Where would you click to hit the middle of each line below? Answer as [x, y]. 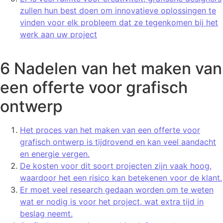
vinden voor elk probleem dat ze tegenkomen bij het [119, 22]
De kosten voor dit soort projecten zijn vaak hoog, [116, 166]
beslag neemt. [46, 214]
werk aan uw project [58, 34]
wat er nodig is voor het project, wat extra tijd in [112, 202]
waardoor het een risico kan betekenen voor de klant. [121, 178]
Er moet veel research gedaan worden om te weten [117, 190]
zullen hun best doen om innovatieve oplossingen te [118, 10]
